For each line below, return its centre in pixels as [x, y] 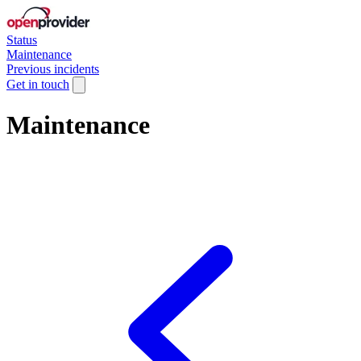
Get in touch [38, 84]
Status [22, 40]
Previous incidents [53, 69]
